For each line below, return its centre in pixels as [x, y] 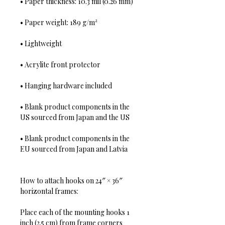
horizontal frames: [49, 191]
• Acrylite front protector [60, 65]
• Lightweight [41, 44]
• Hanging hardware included [66, 86]
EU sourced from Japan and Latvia [74, 149]
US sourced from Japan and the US [75, 118]
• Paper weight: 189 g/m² [59, 23]
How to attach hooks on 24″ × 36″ [72, 181]
